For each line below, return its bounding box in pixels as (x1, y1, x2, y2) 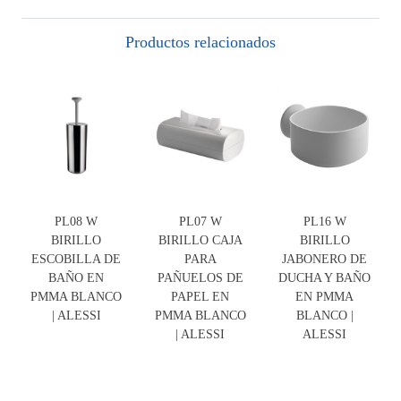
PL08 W (55, 214, 98, 229)
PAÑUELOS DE (157, 270, 243, 286)
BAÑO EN (48, 270, 105, 286)
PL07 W (178, 214, 222, 229)
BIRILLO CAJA (158, 233, 243, 248)
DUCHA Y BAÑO (278, 270, 371, 286)
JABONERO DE (282, 252, 368, 267)
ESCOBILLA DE (31, 252, 122, 267)
